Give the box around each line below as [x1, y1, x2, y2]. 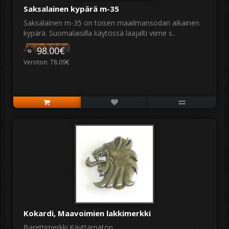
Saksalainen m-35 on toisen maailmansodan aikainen [24, 18, 199, 28]
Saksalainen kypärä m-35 [24, 4, 119, 14]
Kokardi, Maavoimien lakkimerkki [24, 208, 151, 218]
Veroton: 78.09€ [24, 58, 70, 66]
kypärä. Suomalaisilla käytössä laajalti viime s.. [24, 28, 175, 38]
